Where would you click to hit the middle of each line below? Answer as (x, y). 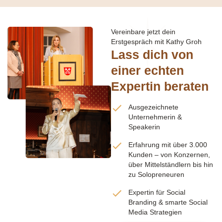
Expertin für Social (157, 192)
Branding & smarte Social (168, 202)
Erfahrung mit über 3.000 (168, 144)
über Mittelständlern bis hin (171, 164)
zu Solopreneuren (156, 174)
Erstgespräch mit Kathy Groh (156, 41)
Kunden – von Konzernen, (169, 154)
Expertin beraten (160, 86)
